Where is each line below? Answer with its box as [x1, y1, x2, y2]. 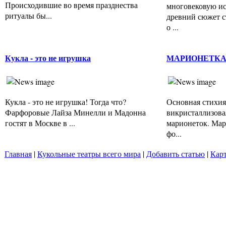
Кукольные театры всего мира [37, 148, 141, 159]
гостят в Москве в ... [5, 117, 75, 128]
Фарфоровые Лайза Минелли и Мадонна [5, 106, 146, 118]
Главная [5, 148, 32, 159]
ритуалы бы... [5, 10, 52, 21]
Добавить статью [146, 148, 205, 159]
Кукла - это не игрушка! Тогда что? [5, 96, 126, 107]
